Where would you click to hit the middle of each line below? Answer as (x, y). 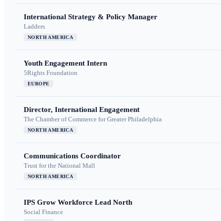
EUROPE (39, 84)
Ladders (34, 27)
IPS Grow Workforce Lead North (78, 203)
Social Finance (43, 212)
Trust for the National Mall (59, 166)
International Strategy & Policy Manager (91, 17)
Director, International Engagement (82, 110)
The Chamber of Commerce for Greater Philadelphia (93, 119)
